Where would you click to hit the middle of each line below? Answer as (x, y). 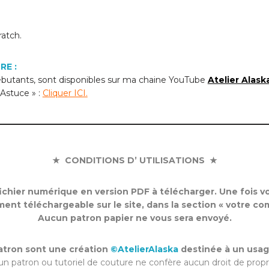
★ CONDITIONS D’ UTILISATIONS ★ (134, 160)
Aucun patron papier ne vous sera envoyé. (134, 218)
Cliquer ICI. (65, 93)
